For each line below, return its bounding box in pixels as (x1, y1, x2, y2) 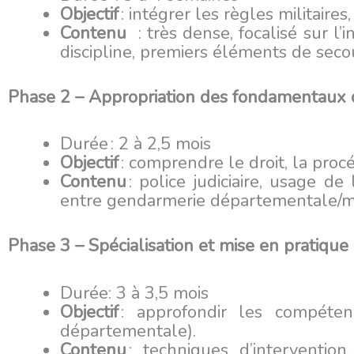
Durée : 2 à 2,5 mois (60, 132, 211, 156)
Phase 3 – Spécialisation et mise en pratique (8, 234, 348, 258)
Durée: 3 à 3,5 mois (60, 281, 209, 305)
